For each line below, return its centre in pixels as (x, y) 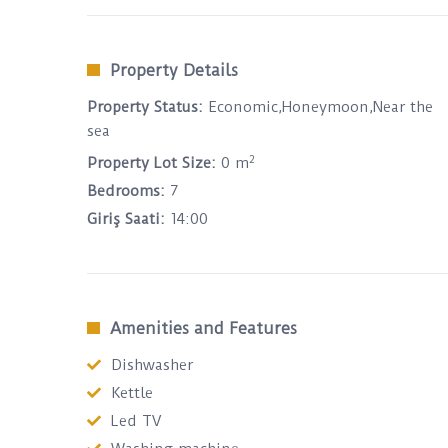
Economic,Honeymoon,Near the (318, 107)
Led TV (136, 421)
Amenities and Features (203, 328)
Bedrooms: (126, 191)
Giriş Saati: (126, 219)
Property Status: (145, 107)
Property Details (174, 70)
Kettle (132, 393)
